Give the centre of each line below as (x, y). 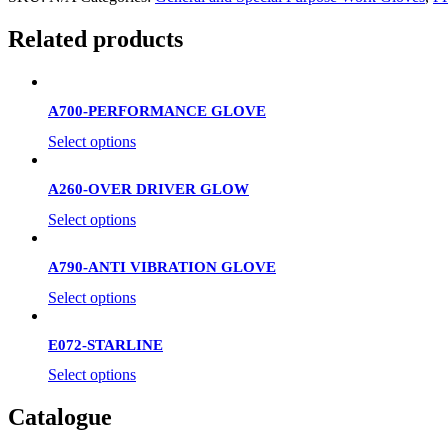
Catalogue (60, 417)
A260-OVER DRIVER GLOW (148, 189)
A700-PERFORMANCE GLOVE (157, 111)
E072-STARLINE (105, 344)
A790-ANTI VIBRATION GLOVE (162, 267)
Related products (95, 39)
